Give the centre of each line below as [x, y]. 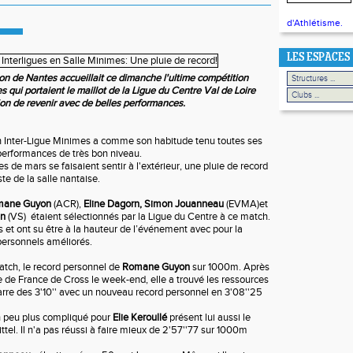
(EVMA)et [246, 204]
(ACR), [67, 204]
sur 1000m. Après [230, 267]
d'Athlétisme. [315, 23]
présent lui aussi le [210, 318]
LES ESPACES [318, 58]
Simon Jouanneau [184, 204]
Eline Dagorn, [113, 204]
